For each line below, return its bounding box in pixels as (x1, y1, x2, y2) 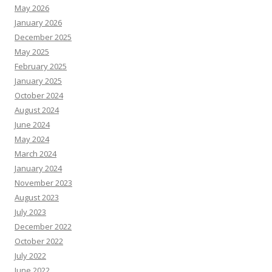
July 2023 (15, 206, 46, 217)
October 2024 (15, 89, 63, 101)
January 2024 (15, 162, 62, 174)
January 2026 (15, 16, 62, 28)
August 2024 (15, 104, 59, 115)
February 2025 (15, 60, 67, 72)
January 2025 (15, 75, 62, 86)
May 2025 (15, 46, 49, 57)
